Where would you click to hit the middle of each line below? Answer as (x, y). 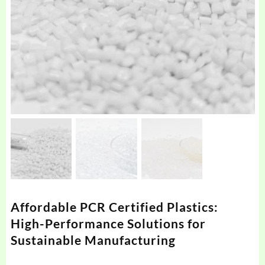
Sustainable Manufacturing (93, 240)
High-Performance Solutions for (108, 224)
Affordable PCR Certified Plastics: (114, 207)
